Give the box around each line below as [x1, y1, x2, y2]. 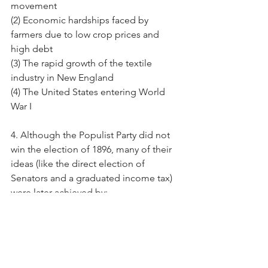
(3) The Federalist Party [11, 229, 106, 241]
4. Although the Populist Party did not [11, 129, 172, 141]
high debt [11, 42, 53, 54]
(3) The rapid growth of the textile [11, 57, 154, 69]
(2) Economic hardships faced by [11, 14, 151, 26]
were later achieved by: [11, 186, 108, 198]
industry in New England [11, 71, 114, 83]
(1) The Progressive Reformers [11, 200, 136, 212]
